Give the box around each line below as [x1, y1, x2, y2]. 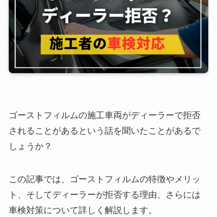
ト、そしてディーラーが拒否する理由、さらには [8, 190, 201, 200]
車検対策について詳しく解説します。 [8, 205, 157, 216]
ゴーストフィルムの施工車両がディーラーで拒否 [8, 110, 201, 121]
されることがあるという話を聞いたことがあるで [8, 126, 201, 136]
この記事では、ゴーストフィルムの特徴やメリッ [8, 174, 201, 185]
